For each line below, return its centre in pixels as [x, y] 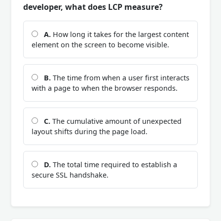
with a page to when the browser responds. [105, 88]
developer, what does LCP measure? [93, 7]
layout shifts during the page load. [90, 131]
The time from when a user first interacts [120, 77]
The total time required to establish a [114, 164]
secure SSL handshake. [70, 175]
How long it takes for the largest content [120, 34]
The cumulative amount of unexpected [116, 121]
